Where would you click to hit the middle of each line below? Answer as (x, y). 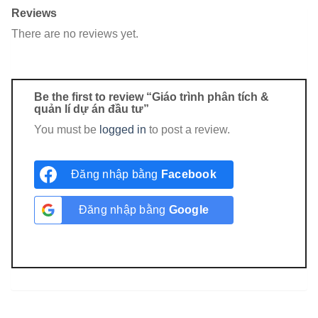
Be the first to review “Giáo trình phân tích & (152, 97)
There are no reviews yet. (75, 34)
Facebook (188, 174)
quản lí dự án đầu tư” (93, 109)
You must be (67, 129)
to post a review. (188, 129)
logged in (123, 129)
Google (188, 209)
